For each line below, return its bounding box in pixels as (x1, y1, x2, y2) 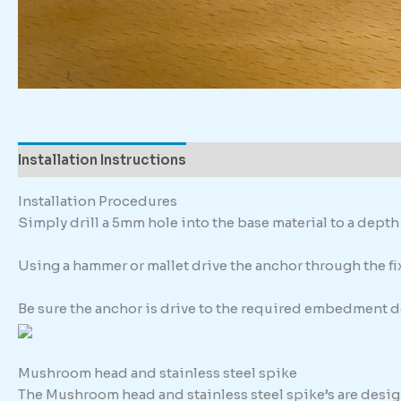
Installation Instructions (18, 150, 186, 168)
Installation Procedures (18, 192, 177, 209)
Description (202, 150, 288, 168)
